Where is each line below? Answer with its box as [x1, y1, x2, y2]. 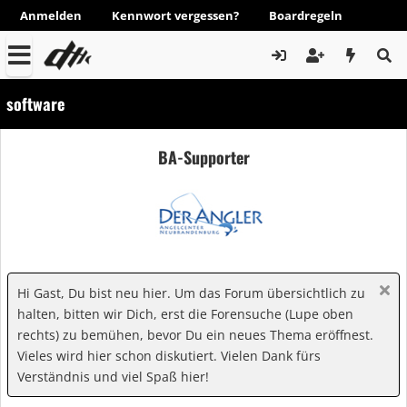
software [6, 92, 65, 115]
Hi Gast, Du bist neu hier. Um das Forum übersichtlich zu [17, 284, 365, 302]
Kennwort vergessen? [112, 7, 239, 24]
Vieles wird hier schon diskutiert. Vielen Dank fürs [17, 347, 321, 364]
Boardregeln [269, 7, 342, 24]
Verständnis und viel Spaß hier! [17, 368, 209, 385]
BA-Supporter [157, 144, 250, 169]
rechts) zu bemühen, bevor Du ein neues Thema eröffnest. [17, 326, 373, 343]
